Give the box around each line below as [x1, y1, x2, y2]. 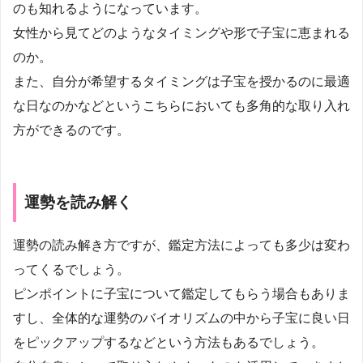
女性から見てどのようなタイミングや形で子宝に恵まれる [13, 26, 350, 41]
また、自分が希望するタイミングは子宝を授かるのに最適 [13, 75, 350, 89]
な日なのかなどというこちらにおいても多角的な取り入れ [13, 99, 350, 113]
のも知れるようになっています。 [13, 2, 207, 16]
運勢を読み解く [24, 194, 132, 211]
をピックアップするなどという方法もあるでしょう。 [13, 335, 324, 349]
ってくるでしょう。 [13, 262, 130, 276]
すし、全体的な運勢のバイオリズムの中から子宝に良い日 [13, 310, 350, 325]
